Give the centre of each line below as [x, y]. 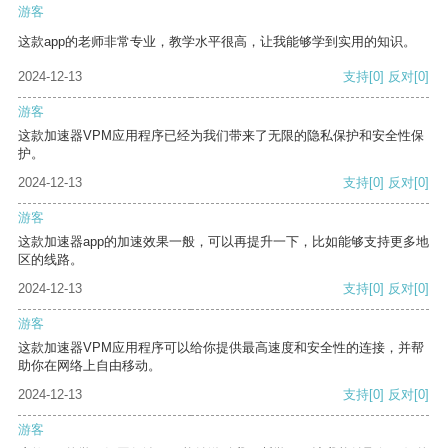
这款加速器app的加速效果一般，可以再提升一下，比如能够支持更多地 [223, 242]
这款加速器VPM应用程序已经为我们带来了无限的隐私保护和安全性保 [221, 136]
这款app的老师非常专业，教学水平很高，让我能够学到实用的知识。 [217, 42]
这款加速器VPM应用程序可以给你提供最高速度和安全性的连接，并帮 [221, 348]
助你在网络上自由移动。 [89, 366]
